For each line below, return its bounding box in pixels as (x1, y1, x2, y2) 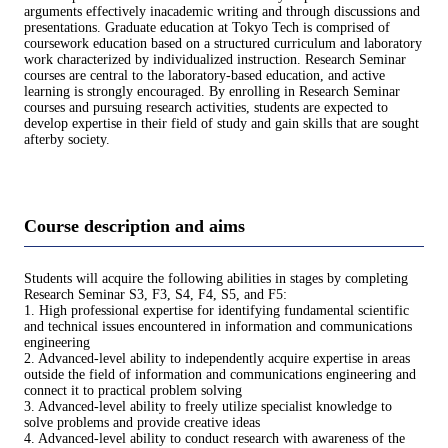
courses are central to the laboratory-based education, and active (24, 68, 385, 84)
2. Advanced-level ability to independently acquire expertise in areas (24, 350, 410, 366)
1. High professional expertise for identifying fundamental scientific (24, 302, 409, 318)
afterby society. (24, 132, 110, 148)
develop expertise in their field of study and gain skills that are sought (24, 116, 419, 132)
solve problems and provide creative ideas (24, 414, 260, 430)
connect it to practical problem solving (24, 382, 242, 398)
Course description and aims (24, 216, 245, 237)
